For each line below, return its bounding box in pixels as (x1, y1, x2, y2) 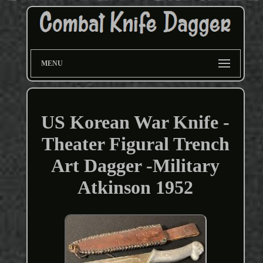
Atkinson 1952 (77, 177, 194, 198)
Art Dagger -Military (51, 155, 220, 177)
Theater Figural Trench (41, 133, 230, 155)
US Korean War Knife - (41, 112, 230, 133)
